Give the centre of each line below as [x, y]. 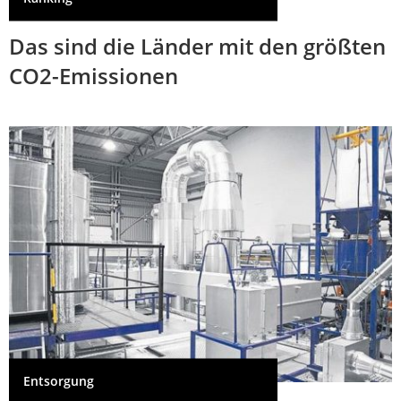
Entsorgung [59, 380]
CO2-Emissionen [94, 76]
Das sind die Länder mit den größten [197, 47]
